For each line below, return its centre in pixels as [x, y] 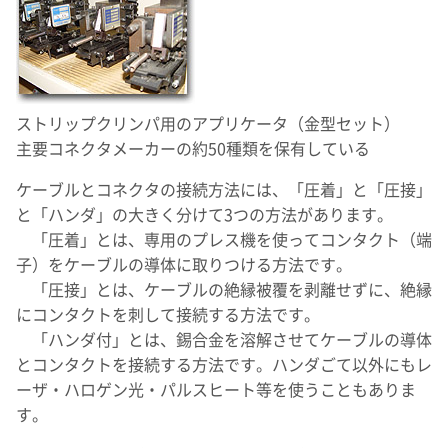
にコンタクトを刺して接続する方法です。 [168, 315]
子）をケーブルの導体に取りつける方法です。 [184, 265]
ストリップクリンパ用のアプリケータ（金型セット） [208, 124]
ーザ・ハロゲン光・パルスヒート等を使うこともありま [216, 390]
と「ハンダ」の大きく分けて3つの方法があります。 [204, 215]
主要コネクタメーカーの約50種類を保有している [193, 149]
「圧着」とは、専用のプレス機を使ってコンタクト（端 [224, 240]
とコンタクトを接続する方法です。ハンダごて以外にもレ [224, 365]
